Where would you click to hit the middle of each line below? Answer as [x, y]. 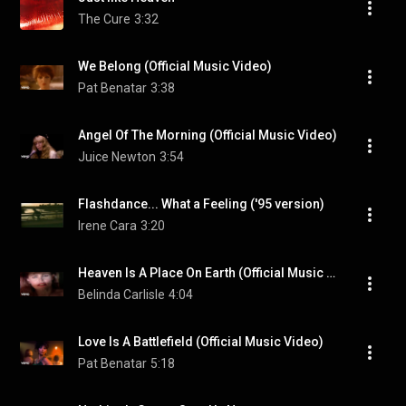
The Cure [104, 19]
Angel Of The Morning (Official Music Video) [208, 135]
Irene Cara [107, 226]
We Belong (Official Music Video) [175, 66]
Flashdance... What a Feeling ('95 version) [201, 204]
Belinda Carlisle [121, 295]
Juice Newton [117, 157]
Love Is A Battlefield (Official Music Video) [201, 342]
